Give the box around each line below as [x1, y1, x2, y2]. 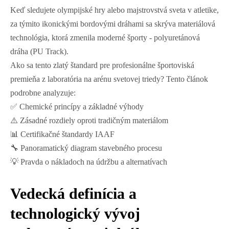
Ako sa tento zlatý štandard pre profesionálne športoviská [10, 60, 194, 71]
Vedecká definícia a [10, 185, 136, 202]
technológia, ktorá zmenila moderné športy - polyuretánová [10, 33, 200, 43]
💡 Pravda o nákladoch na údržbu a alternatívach [10, 157, 167, 167]
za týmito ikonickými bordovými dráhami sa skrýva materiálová [10, 19, 215, 29]
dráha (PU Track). [10, 47, 68, 57]
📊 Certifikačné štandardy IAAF [10, 129, 114, 140]
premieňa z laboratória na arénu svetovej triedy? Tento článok [10, 74, 208, 84]
